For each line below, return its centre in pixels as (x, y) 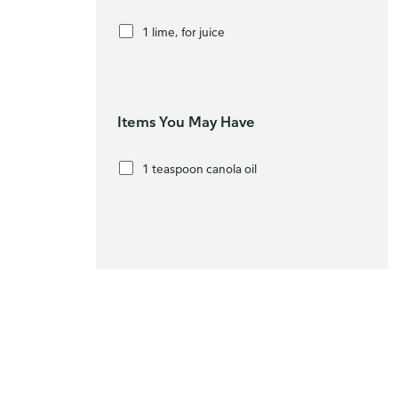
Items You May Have (186, 122)
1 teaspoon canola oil (199, 168)
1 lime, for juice (183, 31)
